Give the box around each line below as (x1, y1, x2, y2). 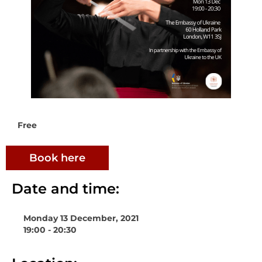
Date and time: (12, 180, 119, 197)
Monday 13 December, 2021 (23, 212, 139, 223)
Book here (29, 151, 85, 164)
